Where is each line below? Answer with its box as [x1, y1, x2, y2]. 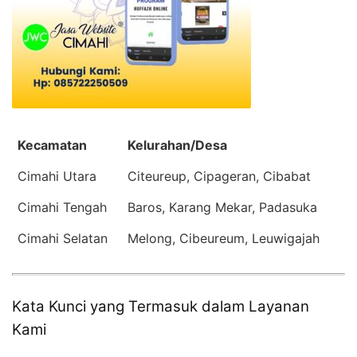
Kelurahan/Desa [127, 136, 227, 153]
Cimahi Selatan [18, 229, 108, 246]
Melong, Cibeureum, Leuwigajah [127, 229, 320, 246]
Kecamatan [18, 136, 87, 153]
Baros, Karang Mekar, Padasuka [127, 198, 317, 215]
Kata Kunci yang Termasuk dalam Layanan [12, 296, 309, 316]
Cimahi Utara [18, 167, 96, 184]
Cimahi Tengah [18, 198, 107, 215]
